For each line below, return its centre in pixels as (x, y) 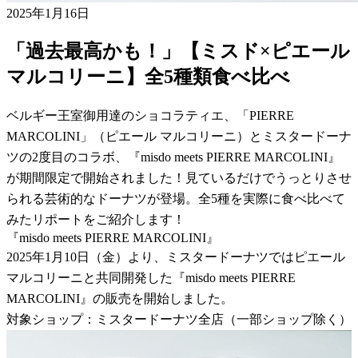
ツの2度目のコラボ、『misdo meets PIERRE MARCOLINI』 (173, 157)
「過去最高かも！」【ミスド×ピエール (178, 51)
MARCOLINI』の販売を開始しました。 (120, 298)
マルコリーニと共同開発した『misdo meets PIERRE (151, 277)
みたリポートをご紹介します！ (96, 219)
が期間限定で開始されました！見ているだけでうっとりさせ (179, 177)
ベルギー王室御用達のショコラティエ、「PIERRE (150, 115)
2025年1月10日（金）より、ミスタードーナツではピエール (176, 257)
